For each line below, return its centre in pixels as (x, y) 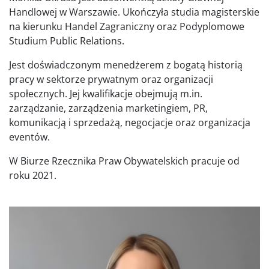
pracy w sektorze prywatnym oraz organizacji (111, 79)
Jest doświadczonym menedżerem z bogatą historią (126, 65)
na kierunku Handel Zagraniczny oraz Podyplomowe (127, 26)
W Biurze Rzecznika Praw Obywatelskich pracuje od (124, 161)
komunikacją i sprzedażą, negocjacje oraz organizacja (130, 122)
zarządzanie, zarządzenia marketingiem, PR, (108, 108)
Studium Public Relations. (67, 41)
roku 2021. (33, 175)
